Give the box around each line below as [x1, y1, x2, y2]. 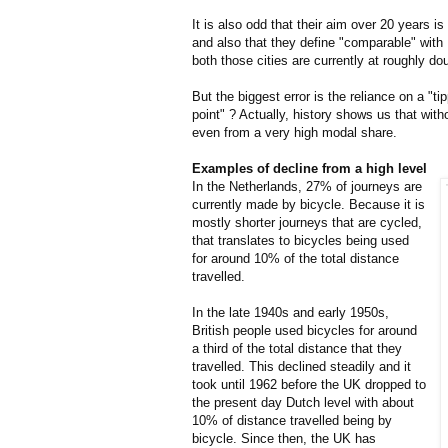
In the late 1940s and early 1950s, [192, 304, 389, 320]
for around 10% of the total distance [192, 250, 399, 266]
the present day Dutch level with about [192, 394, 414, 410]
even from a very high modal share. [192, 124, 397, 140]
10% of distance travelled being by [192, 412, 392, 428]
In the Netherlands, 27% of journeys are [192, 178, 422, 194]
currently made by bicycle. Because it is [192, 196, 425, 212]
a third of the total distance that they [192, 340, 402, 356]
